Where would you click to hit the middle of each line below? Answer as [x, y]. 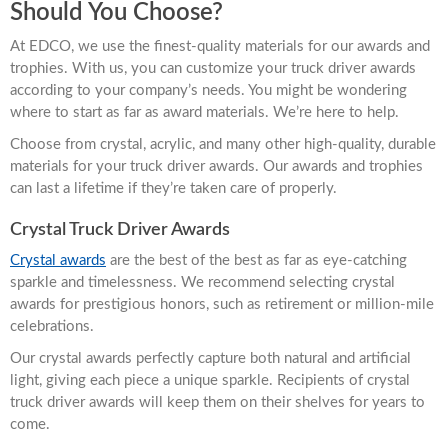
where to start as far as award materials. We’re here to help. [204, 112]
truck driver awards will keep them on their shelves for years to [217, 402]
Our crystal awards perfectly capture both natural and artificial [210, 358]
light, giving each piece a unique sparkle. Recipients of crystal [210, 380]
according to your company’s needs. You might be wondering [208, 90]
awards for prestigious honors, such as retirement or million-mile [222, 304]
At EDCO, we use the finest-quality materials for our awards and [220, 46]
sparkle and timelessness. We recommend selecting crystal [202, 282]
